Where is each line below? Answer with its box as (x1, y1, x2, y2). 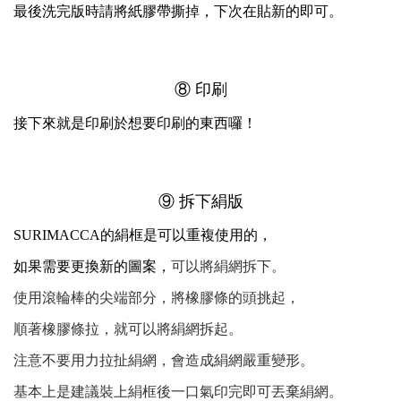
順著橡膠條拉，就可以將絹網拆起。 (13, 320, 243, 337)
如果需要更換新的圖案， (13, 258, 171, 274)
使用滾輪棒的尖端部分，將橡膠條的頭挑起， (13, 289, 300, 305)
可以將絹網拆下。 (171, 258, 286, 274)
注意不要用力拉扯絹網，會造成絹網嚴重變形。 (13, 352, 314, 368)
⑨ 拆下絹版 (158, 192, 243, 210)
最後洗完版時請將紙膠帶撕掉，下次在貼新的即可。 (13, 3, 343, 19)
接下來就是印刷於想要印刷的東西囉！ (13, 115, 257, 131)
